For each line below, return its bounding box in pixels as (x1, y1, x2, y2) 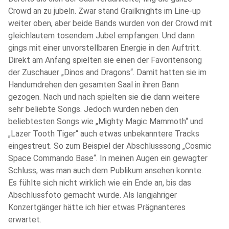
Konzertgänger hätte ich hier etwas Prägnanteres (8, 202, 186, 212)
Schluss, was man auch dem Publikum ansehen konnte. (8, 165, 203, 175)
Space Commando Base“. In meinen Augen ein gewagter (8, 153, 208, 163)
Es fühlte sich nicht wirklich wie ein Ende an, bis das (8, 177, 191, 188)
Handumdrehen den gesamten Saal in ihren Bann (8, 79, 179, 89)
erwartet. (8, 214, 41, 224)
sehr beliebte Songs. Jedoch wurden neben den (8, 104, 178, 114)
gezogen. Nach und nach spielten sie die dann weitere (8, 91, 200, 102)
